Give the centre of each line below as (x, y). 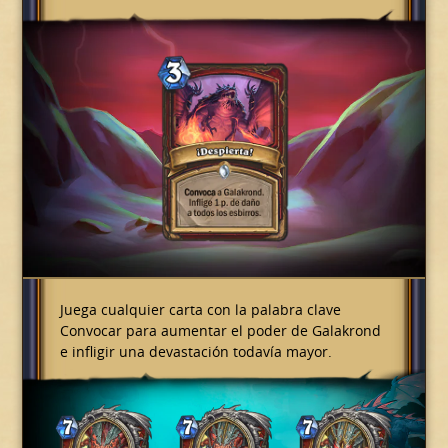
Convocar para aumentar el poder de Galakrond (220, 331)
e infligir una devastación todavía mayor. (195, 352)
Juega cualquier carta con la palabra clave (200, 310)
